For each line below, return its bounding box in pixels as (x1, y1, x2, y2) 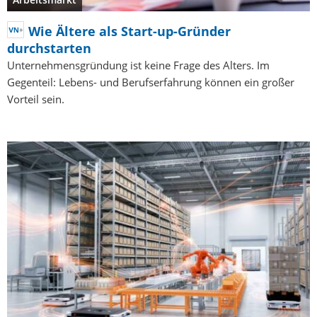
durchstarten (7, 40, 91, 57)
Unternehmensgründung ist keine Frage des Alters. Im (7, 58, 270, 73)
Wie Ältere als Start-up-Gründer (28, 23, 231, 40)
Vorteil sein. (7, 92, 64, 107)
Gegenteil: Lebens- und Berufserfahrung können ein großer (7, 75, 294, 90)
